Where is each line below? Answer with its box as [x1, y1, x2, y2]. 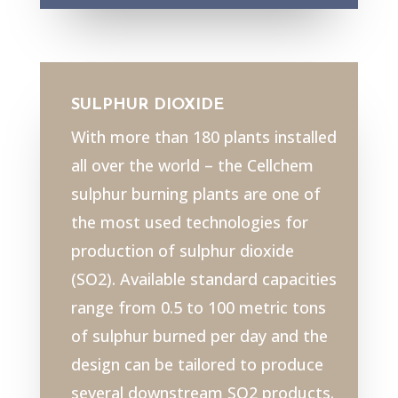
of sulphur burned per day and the [70, 325, 328, 347]
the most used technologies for [70, 211, 308, 234]
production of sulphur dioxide [70, 240, 294, 262]
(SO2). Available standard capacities [70, 268, 337, 291]
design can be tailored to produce [70, 354, 323, 376]
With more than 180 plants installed [70, 126, 337, 148]
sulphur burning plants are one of [70, 183, 321, 205]
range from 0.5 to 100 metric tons [70, 297, 326, 319]
